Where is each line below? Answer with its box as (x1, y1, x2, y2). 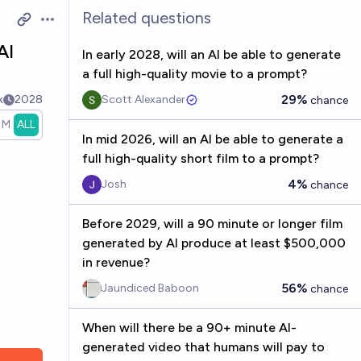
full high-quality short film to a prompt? (81, 151, 319, 166)
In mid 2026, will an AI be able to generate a (81, 131, 343, 147)
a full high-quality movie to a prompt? (81, 66, 307, 81)
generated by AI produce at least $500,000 (81, 235, 346, 251)
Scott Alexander (101, 93, 185, 106)
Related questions (81, 8, 211, 27)
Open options (38, 19, 119, 35)
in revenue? (81, 255, 150, 270)
